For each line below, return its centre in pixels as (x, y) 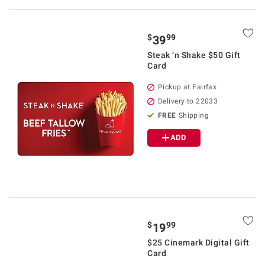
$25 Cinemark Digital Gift (198, 243)
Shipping (194, 115)
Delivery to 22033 (188, 101)
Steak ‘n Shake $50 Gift (194, 55)
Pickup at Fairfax (188, 87)
